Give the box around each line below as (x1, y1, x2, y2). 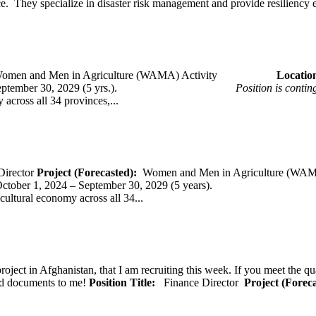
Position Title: (89, 276, 164, 288)
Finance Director (164, 276, 244, 288)
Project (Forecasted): (37, 166, 142, 178)
